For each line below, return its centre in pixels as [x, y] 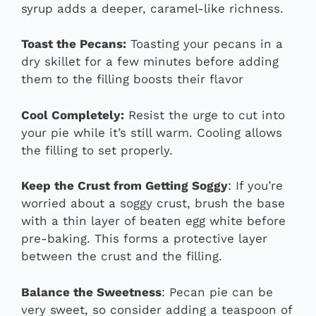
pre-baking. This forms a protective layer [144, 239]
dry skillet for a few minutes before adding [150, 62]
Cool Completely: [73, 115]
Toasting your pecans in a [205, 44]
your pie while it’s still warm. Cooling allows [152, 132]
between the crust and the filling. [122, 256]
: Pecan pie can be [217, 292]
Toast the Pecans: [74, 44]
